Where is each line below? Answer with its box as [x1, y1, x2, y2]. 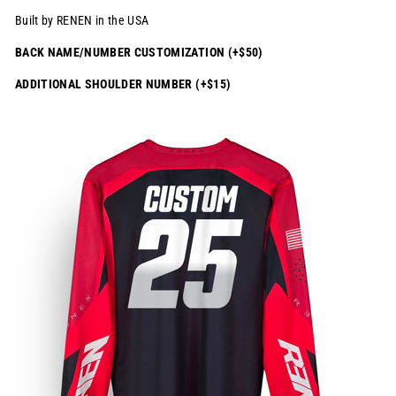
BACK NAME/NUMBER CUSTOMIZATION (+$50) [15, 45, 263, 60]
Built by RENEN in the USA [15, 13, 149, 28]
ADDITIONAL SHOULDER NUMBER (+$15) [15, 77, 232, 92]
